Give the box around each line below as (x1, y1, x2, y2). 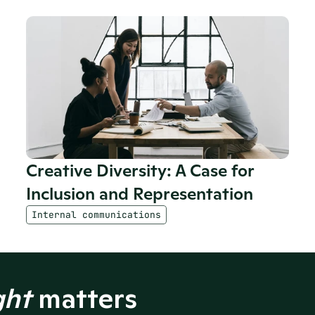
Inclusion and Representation (26, 183, 254, 205)
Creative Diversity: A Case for (26, 160, 255, 181)
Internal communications (32, 209, 162, 221)
